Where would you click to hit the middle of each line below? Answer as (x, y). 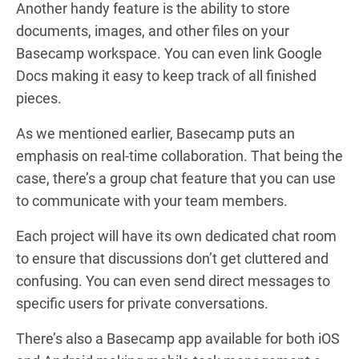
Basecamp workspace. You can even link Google (169, 53)
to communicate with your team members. (152, 200)
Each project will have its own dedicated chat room (176, 236)
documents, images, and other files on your (153, 30)
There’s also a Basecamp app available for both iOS (178, 338)
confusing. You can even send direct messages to (173, 280)
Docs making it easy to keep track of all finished (166, 75)
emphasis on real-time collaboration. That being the (179, 155)
